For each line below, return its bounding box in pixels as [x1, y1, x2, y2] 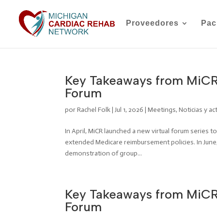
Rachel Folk [77, 106, 111, 114]
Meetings [148, 106, 176, 114]
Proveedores [126, 19, 179, 27]
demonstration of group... [65, 149, 142, 157]
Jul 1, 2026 [115, 106, 144, 114]
